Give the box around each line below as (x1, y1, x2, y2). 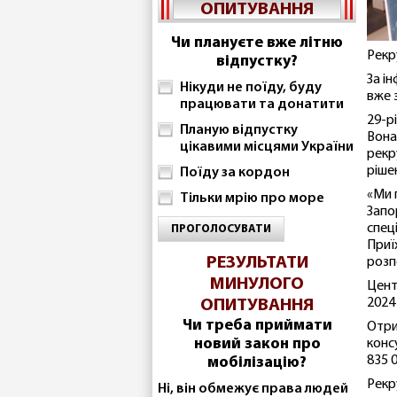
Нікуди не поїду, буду (180, 81, 322, 95)
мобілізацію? (207, 354, 307, 371)
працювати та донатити (180, 97, 344, 112)
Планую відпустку (180, 123, 298, 137)
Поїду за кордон (180, 166, 290, 180)
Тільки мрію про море (180, 191, 324, 206)
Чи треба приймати (182, 317, 332, 334)
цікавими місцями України (180, 140, 354, 154)
